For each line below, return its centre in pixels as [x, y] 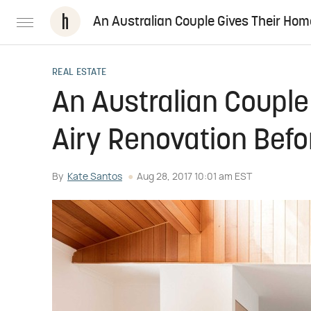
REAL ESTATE [79, 73]
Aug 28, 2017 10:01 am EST [194, 177]
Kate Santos [95, 177]
